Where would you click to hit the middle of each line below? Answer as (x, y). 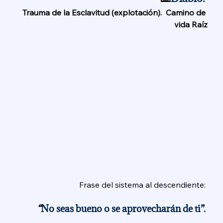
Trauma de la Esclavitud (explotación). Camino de (115, 13)
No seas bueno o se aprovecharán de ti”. (124, 209)
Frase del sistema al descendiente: (143, 185)
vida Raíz (191, 25)
